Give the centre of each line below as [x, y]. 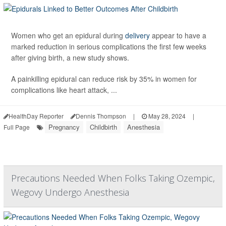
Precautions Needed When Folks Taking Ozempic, [113, 178]
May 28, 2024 [166, 116]
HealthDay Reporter [36, 116]
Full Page [17, 127]
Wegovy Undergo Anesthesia [70, 192]
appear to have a [178, 36]
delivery [137, 36]
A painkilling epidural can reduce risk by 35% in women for [104, 79]
